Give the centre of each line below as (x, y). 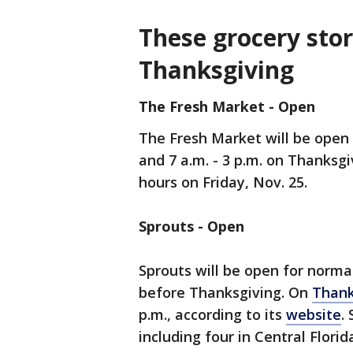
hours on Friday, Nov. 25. (223, 182)
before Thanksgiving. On (225, 292)
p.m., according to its (212, 314)
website (314, 314)
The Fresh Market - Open (227, 106)
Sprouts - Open (191, 226)
